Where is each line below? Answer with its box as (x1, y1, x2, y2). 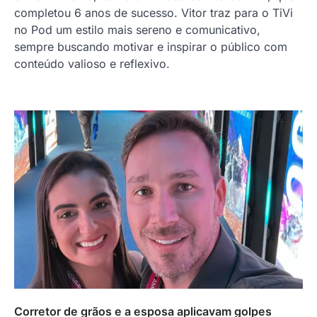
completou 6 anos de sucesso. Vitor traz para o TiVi (14, 5, 293, 20)
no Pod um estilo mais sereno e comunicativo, (14, 22, 260, 37)
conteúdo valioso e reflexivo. (14, 56, 170, 71)
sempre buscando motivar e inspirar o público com (14, 39, 287, 54)
